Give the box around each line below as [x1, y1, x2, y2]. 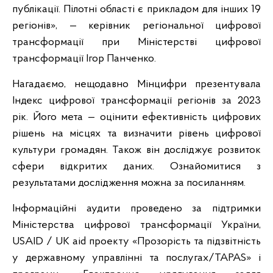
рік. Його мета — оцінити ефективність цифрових [12, 112, 261, 123]
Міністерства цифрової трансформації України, [12, 219, 261, 231]
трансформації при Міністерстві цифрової [12, 37, 261, 48]
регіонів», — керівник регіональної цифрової [12, 20, 261, 32]
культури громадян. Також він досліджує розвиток [12, 144, 261, 156]
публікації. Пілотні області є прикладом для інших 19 [12, 4, 261, 15]
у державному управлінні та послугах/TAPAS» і [12, 252, 261, 264]
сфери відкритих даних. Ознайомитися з [12, 161, 261, 172]
